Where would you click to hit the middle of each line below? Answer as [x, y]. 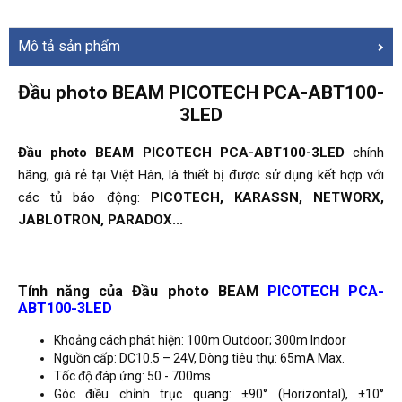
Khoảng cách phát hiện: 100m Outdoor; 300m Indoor [200, 340]
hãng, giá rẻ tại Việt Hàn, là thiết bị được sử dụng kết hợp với [201, 175]
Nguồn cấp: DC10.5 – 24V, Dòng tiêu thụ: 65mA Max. [199, 358]
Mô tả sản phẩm [69, 47]
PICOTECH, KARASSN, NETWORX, [267, 198]
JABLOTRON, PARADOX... [100, 220]
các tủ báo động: [84, 198]
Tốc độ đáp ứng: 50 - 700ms [132, 376]
